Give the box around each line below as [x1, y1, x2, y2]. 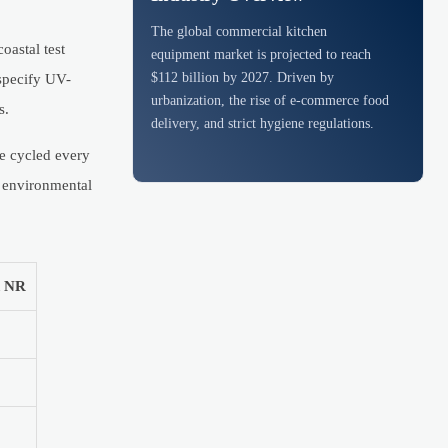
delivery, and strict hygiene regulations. [151, 114, 375, 131]
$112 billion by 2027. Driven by [151, 68, 335, 85]
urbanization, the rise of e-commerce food [151, 91, 390, 108]
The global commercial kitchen [151, 22, 328, 39]
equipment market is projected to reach [151, 45, 372, 62]
